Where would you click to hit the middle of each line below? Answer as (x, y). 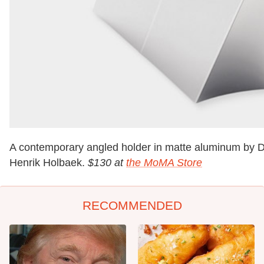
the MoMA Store (164, 162)
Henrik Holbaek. (49, 162)
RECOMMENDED (132, 205)
